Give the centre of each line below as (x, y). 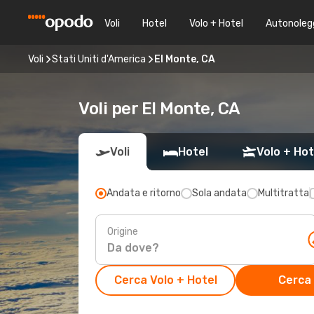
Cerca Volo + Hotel (165, 280)
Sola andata (219, 193)
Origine (123, 231)
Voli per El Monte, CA (159, 109)
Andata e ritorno (144, 193)
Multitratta (284, 193)
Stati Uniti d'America (99, 59)
